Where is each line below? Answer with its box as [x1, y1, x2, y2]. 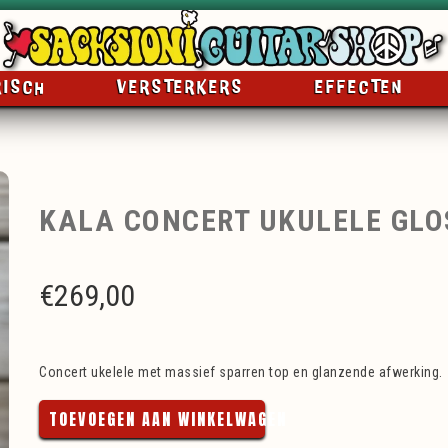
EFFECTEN [315, 79, 405, 97]
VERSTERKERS [116, 79, 244, 97]
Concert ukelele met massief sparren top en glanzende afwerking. [39, 364, 443, 380]
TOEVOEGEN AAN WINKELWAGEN [49, 407, 287, 431]
